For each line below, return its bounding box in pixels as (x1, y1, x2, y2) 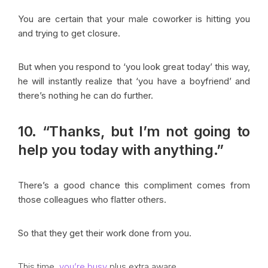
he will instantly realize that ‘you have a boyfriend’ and (18, 75, 250, 87)
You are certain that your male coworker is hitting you (18, 13, 250, 25)
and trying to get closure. (18, 27, 123, 39)
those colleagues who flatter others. (18, 193, 166, 205)
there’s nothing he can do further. (18, 89, 156, 101)
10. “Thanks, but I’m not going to (18, 122, 250, 140)
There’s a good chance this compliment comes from (18, 179, 250, 191)
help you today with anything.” (18, 141, 224, 159)
